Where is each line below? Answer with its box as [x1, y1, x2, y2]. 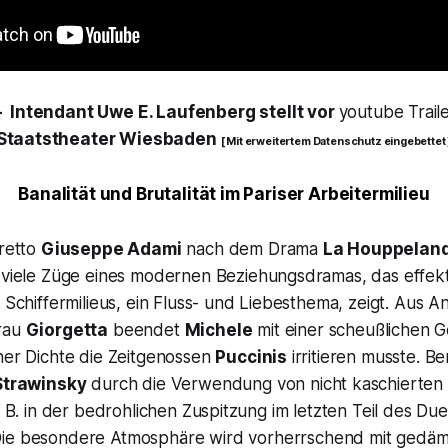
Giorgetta [25, 320, 109, 341]
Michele [184, 320, 253, 341]
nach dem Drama [181, 239, 323, 260]
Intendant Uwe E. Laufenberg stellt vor [10, 102, 339, 123]
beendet [108, 320, 185, 341]
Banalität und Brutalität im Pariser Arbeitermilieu [18, 184, 430, 205]
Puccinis [215, 347, 287, 368]
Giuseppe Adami [40, 239, 182, 260]
